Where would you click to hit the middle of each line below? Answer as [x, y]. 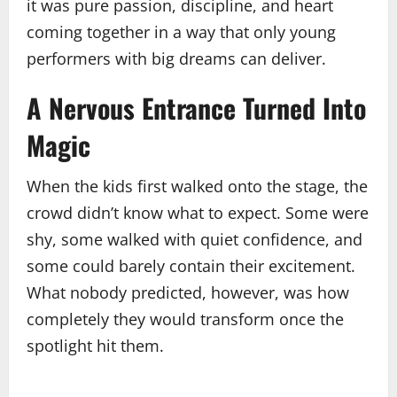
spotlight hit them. [95, 345]
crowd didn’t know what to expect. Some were [198, 212]
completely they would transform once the [185, 319]
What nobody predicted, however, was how [188, 292]
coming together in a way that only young [181, 31]
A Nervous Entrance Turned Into [196, 107]
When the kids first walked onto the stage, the [197, 186]
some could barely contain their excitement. [191, 265]
